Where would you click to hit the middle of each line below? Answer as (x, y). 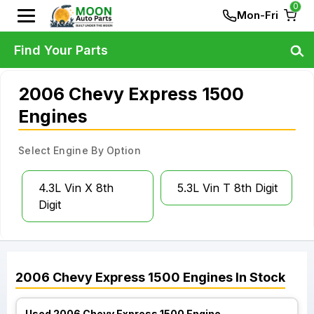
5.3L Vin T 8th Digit (227, 188)
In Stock (259, 277)
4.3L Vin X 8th (76, 188)
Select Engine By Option (80, 150)
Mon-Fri (258, 15)
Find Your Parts (61, 50)
